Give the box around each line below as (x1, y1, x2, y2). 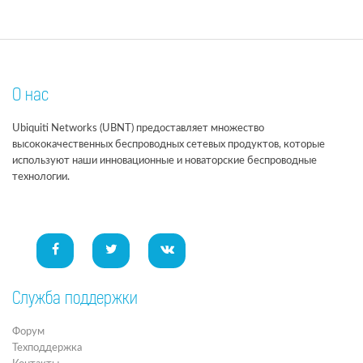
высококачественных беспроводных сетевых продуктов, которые (12, 139, 325, 150)
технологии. (12, 172, 70, 182)
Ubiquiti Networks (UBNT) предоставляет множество (12, 123, 264, 134)
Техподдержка (12, 343, 82, 353)
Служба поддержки (12, 292, 138, 308)
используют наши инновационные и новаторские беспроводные (12, 156, 317, 166)
